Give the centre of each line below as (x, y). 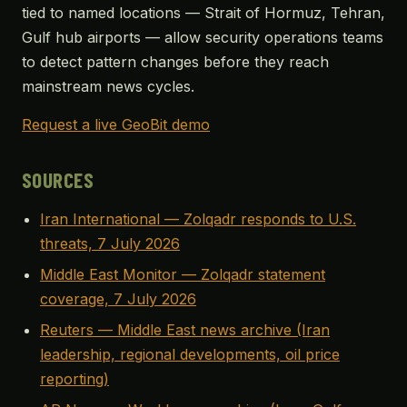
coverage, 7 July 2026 (118, 299)
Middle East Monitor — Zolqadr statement (183, 274)
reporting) (74, 379)
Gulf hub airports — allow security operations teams (203, 37)
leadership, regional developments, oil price (190, 354)
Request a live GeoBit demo (116, 124)
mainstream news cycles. (108, 86)
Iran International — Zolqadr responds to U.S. (198, 219)
